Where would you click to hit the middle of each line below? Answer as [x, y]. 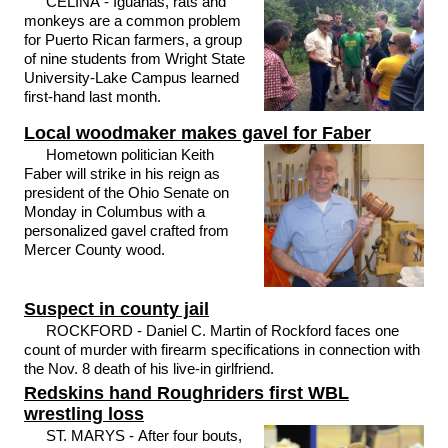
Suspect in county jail [116, 309]
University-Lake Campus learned [131, 77]
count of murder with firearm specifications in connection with [221, 350]
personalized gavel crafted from [126, 230]
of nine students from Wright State [134, 58]
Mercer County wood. [94, 249]
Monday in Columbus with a [114, 211]
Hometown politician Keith [130, 154]
